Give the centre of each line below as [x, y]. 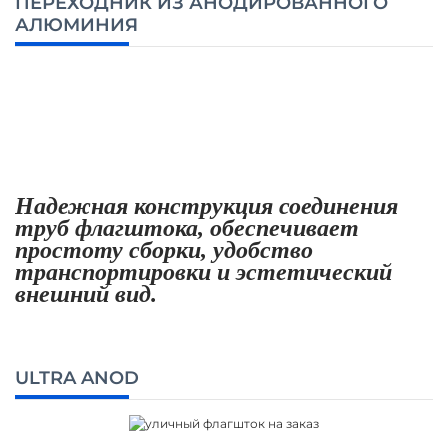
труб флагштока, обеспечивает [187, 227]
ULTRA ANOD [77, 377]
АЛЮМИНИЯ [76, 24]
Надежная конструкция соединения [206, 205]
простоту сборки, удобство [164, 249]
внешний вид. [86, 293]
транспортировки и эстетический [203, 271]
